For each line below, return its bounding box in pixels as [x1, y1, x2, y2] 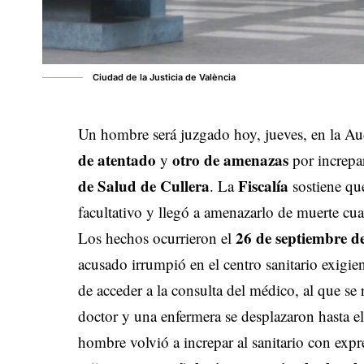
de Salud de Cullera [78, 175, 210, 197]
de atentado [78, 149, 157, 171]
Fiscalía [238, 175, 289, 197]
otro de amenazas [172, 149, 289, 171]
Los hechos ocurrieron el [78, 227, 236, 249]
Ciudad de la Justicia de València [93, 71, 236, 84]
